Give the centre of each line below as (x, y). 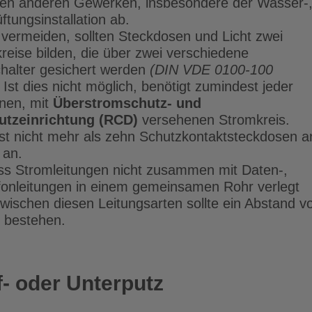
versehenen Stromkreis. (216, 120)
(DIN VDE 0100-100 (209, 70)
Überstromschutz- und (127, 103)
